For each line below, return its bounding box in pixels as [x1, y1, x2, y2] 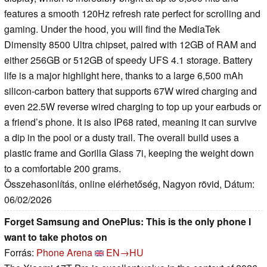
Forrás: [4, 245, 36, 259]
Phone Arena [36, 245, 92, 259]
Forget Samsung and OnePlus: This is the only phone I [4, 214, 251, 228]
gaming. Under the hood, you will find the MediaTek [4, 21, 220, 36]
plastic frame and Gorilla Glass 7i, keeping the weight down [4, 145, 254, 160]
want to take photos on [4, 229, 107, 244]
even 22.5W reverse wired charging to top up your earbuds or [4, 99, 261, 113]
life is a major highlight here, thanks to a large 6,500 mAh [4, 68, 243, 82]
